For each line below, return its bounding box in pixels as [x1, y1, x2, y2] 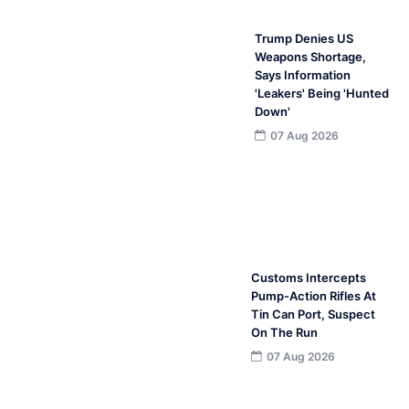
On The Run [250, 324, 318, 340]
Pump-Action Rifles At [250, 288, 376, 303]
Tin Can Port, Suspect [250, 306, 375, 321]
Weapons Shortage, [255, 48, 367, 64]
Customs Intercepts [250, 269, 366, 285]
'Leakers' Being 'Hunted [255, 85, 390, 100]
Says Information [255, 67, 351, 82]
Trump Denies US [255, 30, 354, 46]
